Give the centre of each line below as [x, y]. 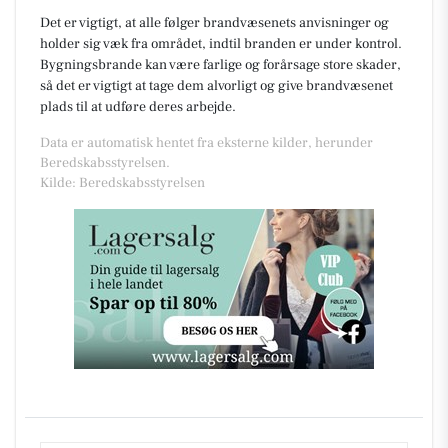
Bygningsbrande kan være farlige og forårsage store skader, [220, 65]
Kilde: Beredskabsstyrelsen [122, 183]
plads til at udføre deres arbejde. [138, 107]
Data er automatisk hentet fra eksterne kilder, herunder [206, 143]
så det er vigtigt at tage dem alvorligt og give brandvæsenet [216, 86]
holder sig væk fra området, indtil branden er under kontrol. [221, 44]
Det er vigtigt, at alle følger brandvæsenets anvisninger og [214, 23]
